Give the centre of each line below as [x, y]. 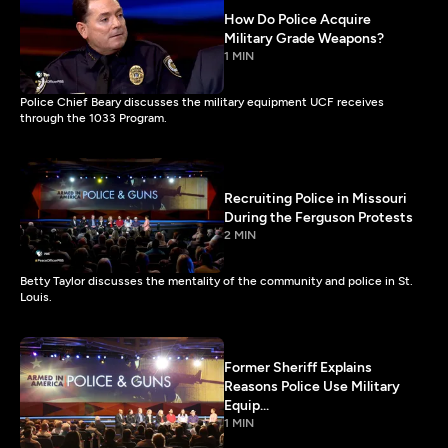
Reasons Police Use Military [312, 387]
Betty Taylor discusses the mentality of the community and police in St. [216, 281]
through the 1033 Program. [93, 118]
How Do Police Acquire [297, 20]
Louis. [36, 297]
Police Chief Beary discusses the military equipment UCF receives [202, 102]
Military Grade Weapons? [304, 39]
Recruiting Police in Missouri [315, 198]
